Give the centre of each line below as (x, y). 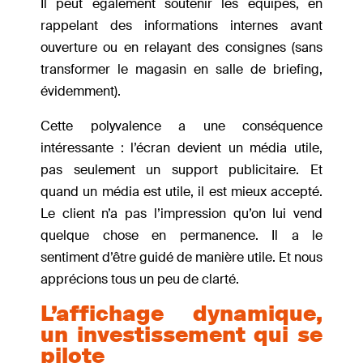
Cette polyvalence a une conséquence (181, 126)
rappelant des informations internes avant (181, 26)
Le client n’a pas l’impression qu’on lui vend (181, 214)
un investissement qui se (181, 335)
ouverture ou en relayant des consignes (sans (181, 48)
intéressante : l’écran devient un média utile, (181, 148)
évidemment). (81, 92)
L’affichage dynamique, (181, 314)
